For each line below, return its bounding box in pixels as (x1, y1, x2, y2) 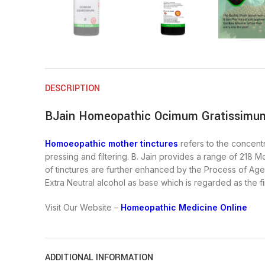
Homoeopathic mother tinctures (45, 138, 178, 149)
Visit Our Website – (45, 202, 121, 213)
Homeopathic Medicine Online (121, 202, 247, 213)
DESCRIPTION (45, 82, 100, 95)
